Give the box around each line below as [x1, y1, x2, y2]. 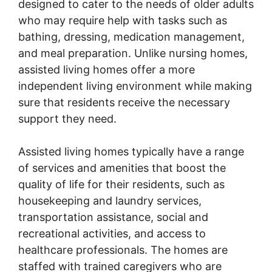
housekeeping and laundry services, [18, 194, 202, 207]
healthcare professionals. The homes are [18, 243, 228, 256]
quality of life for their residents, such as [18, 177, 225, 191]
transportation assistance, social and [18, 210, 208, 223]
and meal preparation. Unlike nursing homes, [18, 46, 248, 59]
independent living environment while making [18, 79, 252, 92]
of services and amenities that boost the [18, 161, 226, 174]
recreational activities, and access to [18, 226, 206, 240]
